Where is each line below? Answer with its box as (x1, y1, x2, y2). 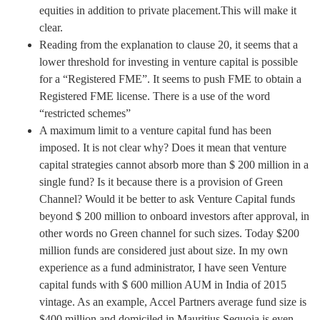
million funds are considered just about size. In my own (39, 244, 288, 256)
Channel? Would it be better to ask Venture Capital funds (39, 192, 295, 205)
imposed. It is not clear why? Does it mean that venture (39, 141, 286, 154)
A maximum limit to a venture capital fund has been (39, 124, 271, 136)
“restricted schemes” (39, 106, 131, 119)
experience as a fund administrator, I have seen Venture (39, 261, 286, 274)
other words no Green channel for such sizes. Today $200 (39, 226, 299, 239)
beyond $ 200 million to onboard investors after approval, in (39, 209, 309, 222)
